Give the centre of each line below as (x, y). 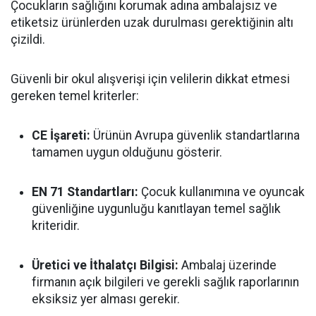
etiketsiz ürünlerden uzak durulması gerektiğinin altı (152, 23)
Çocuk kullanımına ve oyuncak (221, 192)
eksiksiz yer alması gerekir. (106, 299)
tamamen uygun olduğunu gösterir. (127, 152)
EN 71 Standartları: (85, 192)
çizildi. (28, 39)
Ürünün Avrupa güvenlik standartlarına (195, 135)
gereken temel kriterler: (75, 96)
